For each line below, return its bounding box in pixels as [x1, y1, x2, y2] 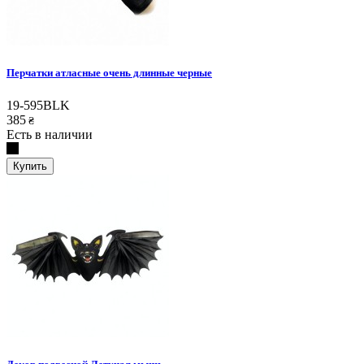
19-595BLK [6, 97, 70, 112]
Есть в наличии [6, 127, 93, 141]
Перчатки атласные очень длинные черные [6, 67, 212, 80]
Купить [13, 159, 47, 172]
